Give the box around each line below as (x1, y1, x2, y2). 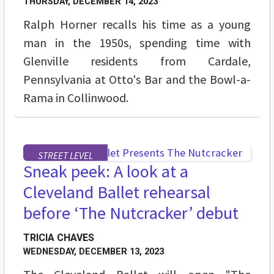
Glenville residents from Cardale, (23, 53, 251, 69)
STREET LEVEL (38, 149, 93, 162)
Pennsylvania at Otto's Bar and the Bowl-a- (23, 72, 251, 87)
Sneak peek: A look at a (23, 160, 188, 183)
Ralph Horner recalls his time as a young (23, 17, 251, 32)
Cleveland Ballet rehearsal (23, 181, 210, 204)
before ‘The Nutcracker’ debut (23, 202, 239, 224)
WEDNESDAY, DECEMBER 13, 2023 (23, 246, 164, 257)
